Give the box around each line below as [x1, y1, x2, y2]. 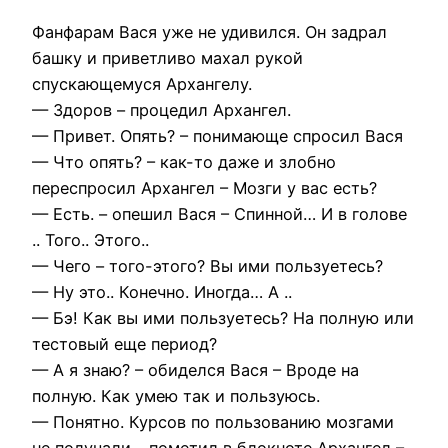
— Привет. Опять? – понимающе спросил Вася [32, 125, 403, 146]
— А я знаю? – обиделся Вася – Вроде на [32, 359, 359, 380]
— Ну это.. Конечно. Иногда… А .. [32, 281, 292, 302]
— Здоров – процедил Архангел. [32, 99, 291, 120]
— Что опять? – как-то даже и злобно [32, 151, 336, 172]
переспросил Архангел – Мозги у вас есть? [32, 177, 377, 198]
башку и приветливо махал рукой [32, 47, 303, 68]
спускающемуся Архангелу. [32, 73, 252, 94]
